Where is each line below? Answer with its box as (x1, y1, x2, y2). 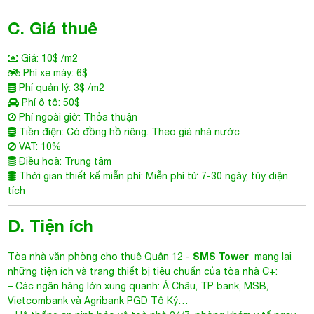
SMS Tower (193, 250, 250, 262)
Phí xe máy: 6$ (20, 67, 88, 78)
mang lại (252, 251, 292, 262)
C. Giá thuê (8, 18, 98, 38)
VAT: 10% (16, 141, 62, 152)
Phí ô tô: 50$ (19, 97, 81, 108)
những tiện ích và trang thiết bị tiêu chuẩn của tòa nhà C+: (8, 266, 278, 277)
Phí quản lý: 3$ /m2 (16, 82, 105, 93)
